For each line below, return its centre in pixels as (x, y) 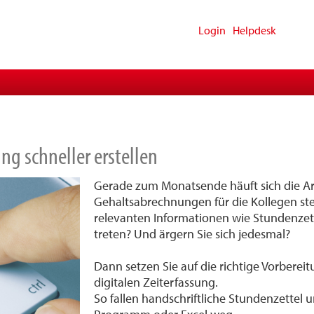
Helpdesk (254, 30)
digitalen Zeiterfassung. (156, 282)
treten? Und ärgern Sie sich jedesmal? (192, 234)
